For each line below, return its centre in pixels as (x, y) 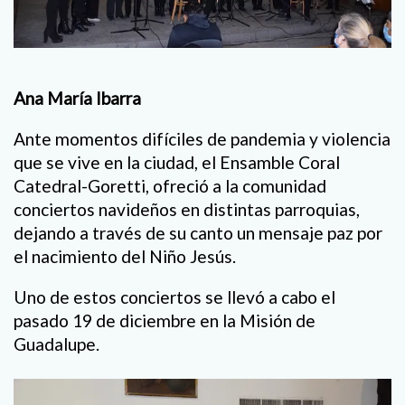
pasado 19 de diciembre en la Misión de (165, 321)
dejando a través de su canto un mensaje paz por (198, 233)
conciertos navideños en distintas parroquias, (187, 210)
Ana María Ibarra (77, 99)
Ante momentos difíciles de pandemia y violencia (202, 139)
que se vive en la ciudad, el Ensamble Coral (177, 163)
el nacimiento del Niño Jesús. (125, 257)
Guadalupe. (57, 344)
